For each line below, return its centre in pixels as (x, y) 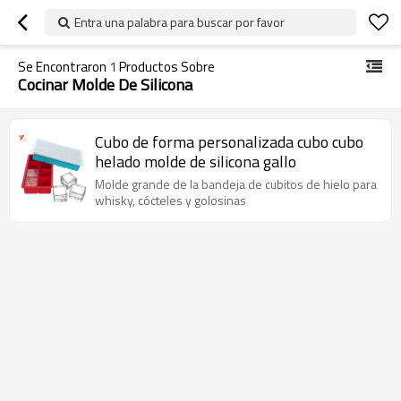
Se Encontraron (64, 67)
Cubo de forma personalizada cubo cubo (229, 142)
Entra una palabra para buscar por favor (179, 22)
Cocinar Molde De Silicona (105, 85)
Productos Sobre (166, 67)
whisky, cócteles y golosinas (171, 200)
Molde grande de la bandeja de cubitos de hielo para (236, 184)
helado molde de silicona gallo (196, 162)
